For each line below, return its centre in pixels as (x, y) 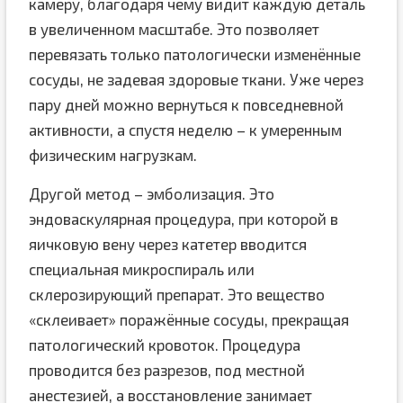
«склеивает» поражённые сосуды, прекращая (188, 319)
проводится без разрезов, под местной (166, 370)
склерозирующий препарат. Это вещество (176, 294)
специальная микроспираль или (141, 269)
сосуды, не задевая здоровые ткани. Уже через (196, 79)
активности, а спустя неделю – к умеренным (185, 130)
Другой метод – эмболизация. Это (151, 193)
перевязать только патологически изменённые (194, 54)
